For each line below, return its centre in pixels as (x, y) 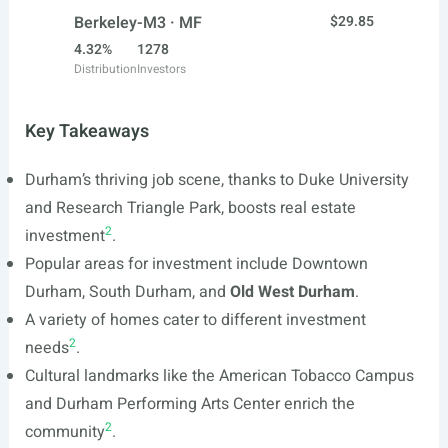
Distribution (105, 69)
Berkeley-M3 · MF (138, 23)
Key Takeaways (86, 131)
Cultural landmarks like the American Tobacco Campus (219, 376)
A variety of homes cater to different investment (195, 320)
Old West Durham (292, 292)
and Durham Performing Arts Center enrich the (189, 404)
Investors (161, 69)
